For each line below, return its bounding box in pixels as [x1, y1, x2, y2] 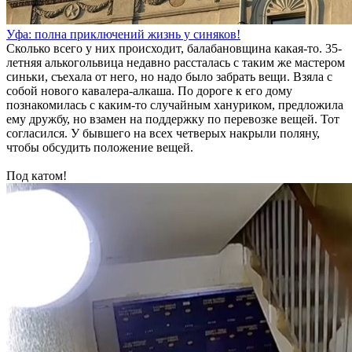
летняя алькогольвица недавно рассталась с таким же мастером [6, 56, 345, 69]
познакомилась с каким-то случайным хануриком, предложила [6, 98, 343, 112]
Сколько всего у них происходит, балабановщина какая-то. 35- [6, 42, 342, 55]
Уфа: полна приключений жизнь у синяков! [6, 27, 240, 41]
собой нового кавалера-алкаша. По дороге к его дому [6, 84, 292, 97]
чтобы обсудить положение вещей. [6, 141, 193, 154]
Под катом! [6, 169, 67, 182]
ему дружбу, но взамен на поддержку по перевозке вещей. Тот [6, 112, 339, 126]
